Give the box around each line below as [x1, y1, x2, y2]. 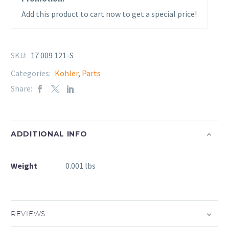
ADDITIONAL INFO [11, 129, 87, 139]
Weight [11, 161, 37, 171]
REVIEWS [11, 209, 45, 218]
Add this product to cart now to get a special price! [21, 9, 197, 19]
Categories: [11, 68, 52, 79]
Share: [11, 83, 32, 94]
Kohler [55, 68, 78, 79]
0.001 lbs [65, 161, 96, 171]
